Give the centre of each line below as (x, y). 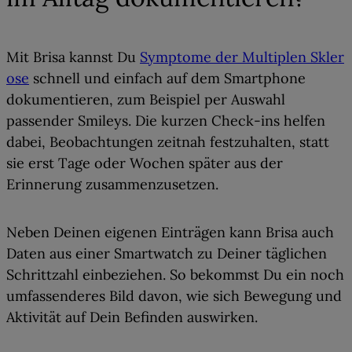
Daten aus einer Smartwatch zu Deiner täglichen (167, 254)
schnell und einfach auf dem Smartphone (167, 79)
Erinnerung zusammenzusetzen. (112, 185)
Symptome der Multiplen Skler (242, 57)
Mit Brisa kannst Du (73, 57)
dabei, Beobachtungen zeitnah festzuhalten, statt (168, 142)
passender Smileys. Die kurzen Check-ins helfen (166, 121)
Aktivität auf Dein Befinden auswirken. (132, 317)
